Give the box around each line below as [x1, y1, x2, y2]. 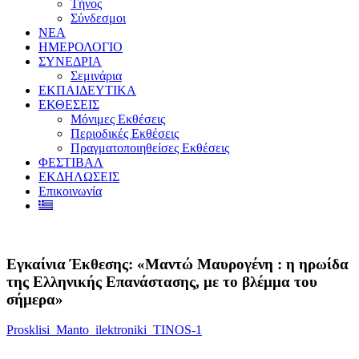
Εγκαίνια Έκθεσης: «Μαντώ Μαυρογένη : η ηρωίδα [6, 255, 349, 272]
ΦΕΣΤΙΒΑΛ [38, 155, 103, 169]
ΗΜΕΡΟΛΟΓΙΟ [38, 40, 123, 54]
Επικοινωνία [38, 184, 102, 198]
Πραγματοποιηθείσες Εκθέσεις [71, 141, 229, 155]
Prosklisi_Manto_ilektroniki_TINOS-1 [6, 323, 202, 337]
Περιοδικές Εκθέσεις [71, 127, 179, 140]
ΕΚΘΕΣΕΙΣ [38, 98, 99, 111]
